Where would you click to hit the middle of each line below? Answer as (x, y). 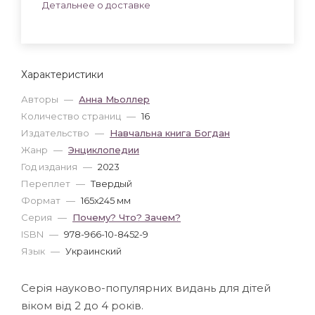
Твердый (111, 183)
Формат (42, 200)
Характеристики (62, 74)
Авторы (41, 99)
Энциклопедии (104, 149)
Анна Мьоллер (114, 99)
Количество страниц (72, 116)
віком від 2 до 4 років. (82, 305)
